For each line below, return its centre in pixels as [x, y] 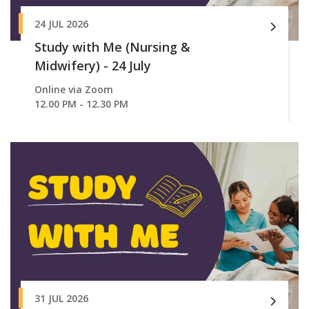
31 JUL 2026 [61, 298]
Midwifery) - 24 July [93, 65]
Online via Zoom [74, 89]
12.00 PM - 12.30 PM [81, 103]
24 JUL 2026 [61, 23]
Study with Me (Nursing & [112, 47]
